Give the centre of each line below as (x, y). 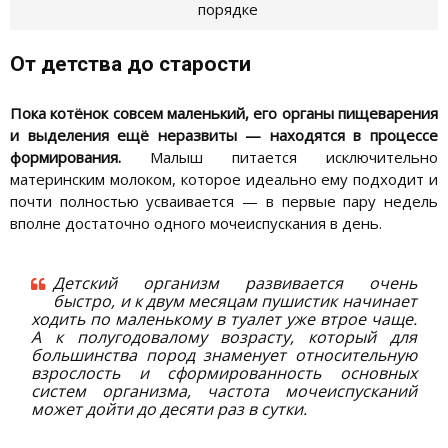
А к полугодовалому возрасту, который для (224, 337)
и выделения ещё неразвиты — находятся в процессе (224, 135)
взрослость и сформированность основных (224, 373)
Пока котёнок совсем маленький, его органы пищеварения (224, 113)
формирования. (65, 157)
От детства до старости (130, 64)
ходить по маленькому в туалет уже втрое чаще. (224, 319)
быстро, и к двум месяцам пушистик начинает (235, 301)
